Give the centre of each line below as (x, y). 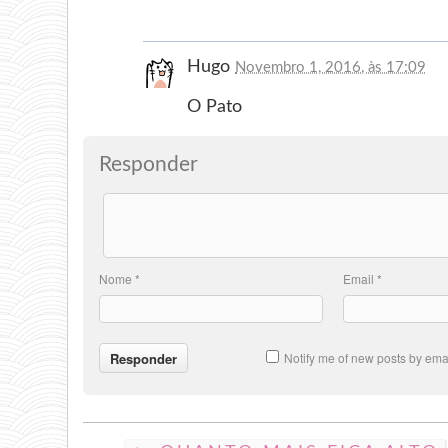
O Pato (215, 106)
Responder (149, 164)
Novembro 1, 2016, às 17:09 (331, 67)
